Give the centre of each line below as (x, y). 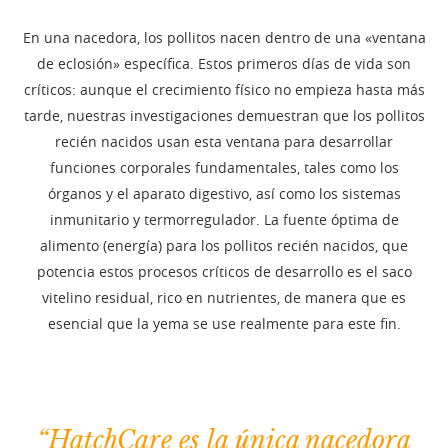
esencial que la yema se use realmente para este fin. (224, 324)
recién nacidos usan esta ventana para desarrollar (224, 142)
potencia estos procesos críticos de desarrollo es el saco (224, 272)
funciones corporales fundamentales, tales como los (224, 168)
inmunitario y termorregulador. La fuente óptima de (224, 220)
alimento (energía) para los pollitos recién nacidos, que (224, 246)
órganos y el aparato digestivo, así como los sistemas (224, 194)
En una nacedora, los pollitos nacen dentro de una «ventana (224, 38)
